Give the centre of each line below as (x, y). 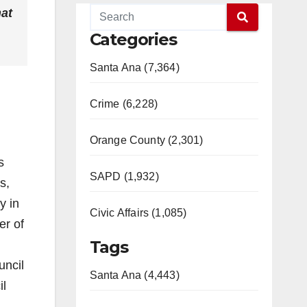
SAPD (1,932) (124, 176)
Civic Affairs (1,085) (138, 213)
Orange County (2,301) (146, 140)
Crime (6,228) (124, 104)
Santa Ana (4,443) (134, 275)
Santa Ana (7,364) (134, 67)
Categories (133, 39)
